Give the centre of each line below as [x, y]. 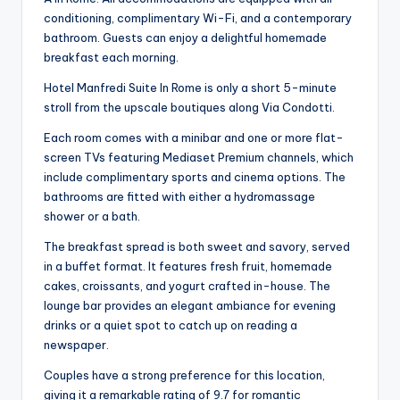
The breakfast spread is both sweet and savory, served [197, 246]
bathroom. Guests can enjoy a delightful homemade [185, 37]
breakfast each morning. [111, 57]
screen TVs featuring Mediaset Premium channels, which [199, 157]
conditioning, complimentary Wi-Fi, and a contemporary [198, 17]
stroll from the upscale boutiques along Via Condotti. [189, 107]
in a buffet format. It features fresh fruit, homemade [188, 266]
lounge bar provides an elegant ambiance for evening [190, 305]
